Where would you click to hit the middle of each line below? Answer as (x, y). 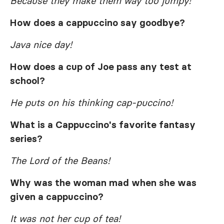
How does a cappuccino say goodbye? (97, 23)
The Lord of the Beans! (60, 161)
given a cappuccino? (57, 197)
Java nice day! (41, 45)
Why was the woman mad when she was (103, 183)
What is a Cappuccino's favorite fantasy (103, 125)
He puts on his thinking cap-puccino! (91, 103)
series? (26, 139)
